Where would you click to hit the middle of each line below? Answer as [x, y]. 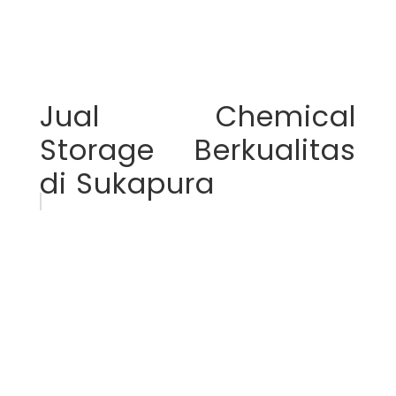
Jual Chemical [198, 117]
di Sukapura [127, 184]
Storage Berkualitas [198, 150]
